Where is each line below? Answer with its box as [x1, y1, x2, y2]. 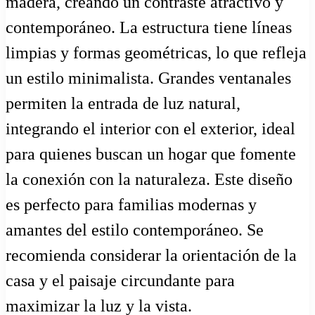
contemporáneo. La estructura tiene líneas [6, 18, 292, 37]
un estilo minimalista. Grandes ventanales [6, 69, 291, 88]
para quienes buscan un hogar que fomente [6, 145, 296, 164]
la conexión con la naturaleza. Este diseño [6, 170, 292, 189]
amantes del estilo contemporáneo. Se [6, 221, 264, 240]
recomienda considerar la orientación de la [6, 246, 297, 265]
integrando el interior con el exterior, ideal [6, 120, 295, 139]
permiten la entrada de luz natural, [6, 94, 240, 113]
